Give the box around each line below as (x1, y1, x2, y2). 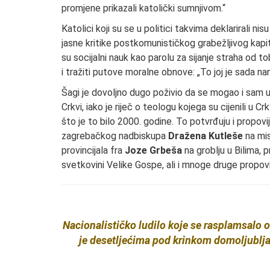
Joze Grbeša (125, 144, 182, 156)
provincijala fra (61, 144, 125, 156)
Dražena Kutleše (168, 130, 243, 142)
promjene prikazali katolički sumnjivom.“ (61, 2, 225, 14)
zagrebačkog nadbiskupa (61, 130, 168, 142)
